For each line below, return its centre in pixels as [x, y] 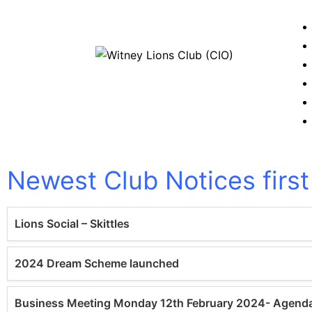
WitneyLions [127, 111]
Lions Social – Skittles [72, 224]
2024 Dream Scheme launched [97, 263]
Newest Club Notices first [158, 180]
